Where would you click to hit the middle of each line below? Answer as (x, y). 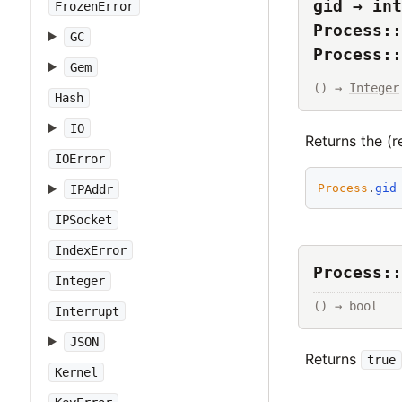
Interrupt (87, 311)
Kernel (76, 372)
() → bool (345, 306)
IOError (80, 159)
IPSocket (83, 220)
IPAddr (91, 189)
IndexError (91, 250)
